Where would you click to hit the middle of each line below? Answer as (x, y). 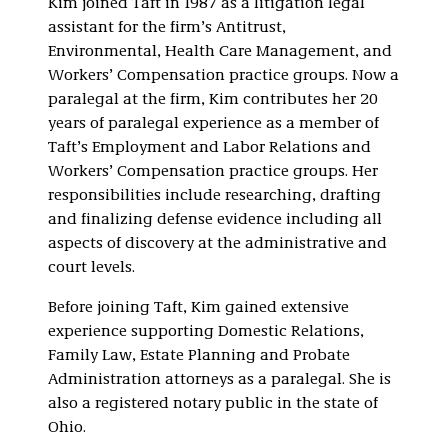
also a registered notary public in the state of (213, 404)
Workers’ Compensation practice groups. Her (213, 172)
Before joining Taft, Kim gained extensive (198, 308)
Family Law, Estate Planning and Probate (199, 356)
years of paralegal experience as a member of (213, 124)
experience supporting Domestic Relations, (206, 332)
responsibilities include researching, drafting (214, 196)
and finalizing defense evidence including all (215, 220)
